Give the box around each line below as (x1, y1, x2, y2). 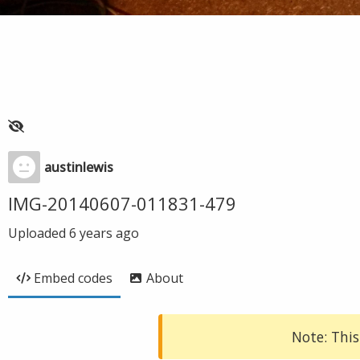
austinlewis (44, 158, 113, 176)
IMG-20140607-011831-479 (8, 191, 236, 215)
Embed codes (34, 269, 112, 287)
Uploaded (8, 224, 69, 242)
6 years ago (69, 224, 139, 242)
